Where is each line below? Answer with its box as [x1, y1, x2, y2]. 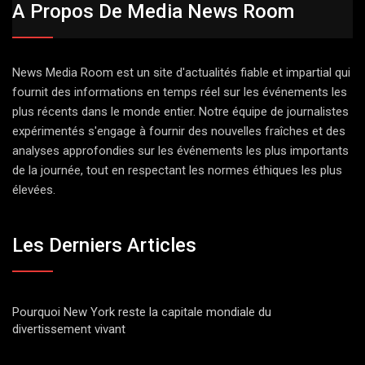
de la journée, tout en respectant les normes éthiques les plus [12, 162, 342, 178]
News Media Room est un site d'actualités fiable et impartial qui [12, 64, 350, 80]
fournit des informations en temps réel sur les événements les [12, 84, 347, 99]
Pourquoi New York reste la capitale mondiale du [12, 305, 271, 320]
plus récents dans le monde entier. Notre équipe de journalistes [12, 103, 349, 119]
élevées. [12, 182, 55, 197]
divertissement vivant [12, 322, 125, 337]
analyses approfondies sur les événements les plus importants [12, 143, 349, 158]
